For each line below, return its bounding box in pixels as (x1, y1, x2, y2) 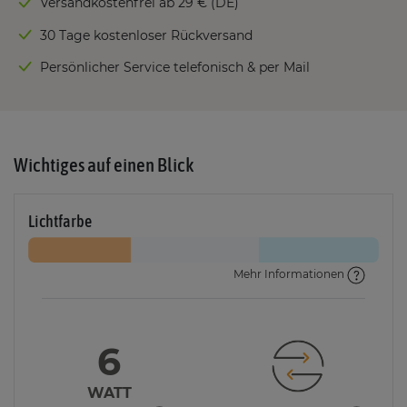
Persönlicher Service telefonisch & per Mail (40, 59, 310, 76)
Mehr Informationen (233, 267, 347, 282)
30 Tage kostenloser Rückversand (40, 26, 253, 44)
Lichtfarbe (28, 213, 92, 232)
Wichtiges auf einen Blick (14, 154, 194, 176)
